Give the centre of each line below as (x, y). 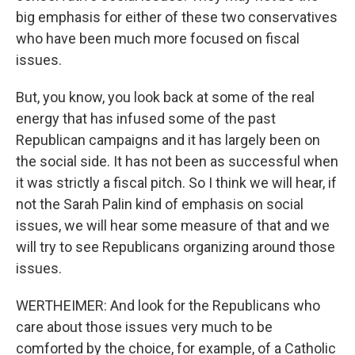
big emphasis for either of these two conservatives (177, 17)
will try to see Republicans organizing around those (176, 247)
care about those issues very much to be (144, 327)
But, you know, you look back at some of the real (165, 97)
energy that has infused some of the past (146, 118)
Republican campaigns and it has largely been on (168, 140)
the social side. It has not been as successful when (177, 161)
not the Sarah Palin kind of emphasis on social (160, 204)
